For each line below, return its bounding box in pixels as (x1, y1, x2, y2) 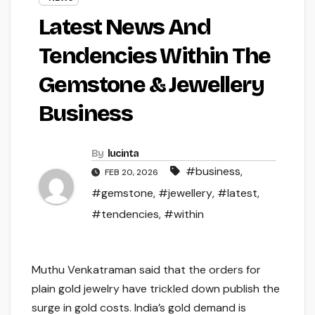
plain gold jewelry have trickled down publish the (32, 281, 280, 297)
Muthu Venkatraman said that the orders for (32, 262, 261, 278)
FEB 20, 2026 (103, 167, 160, 179)
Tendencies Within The (39, 42, 271, 70)
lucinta (107, 148, 139, 160)
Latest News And (39, 13, 210, 41)
